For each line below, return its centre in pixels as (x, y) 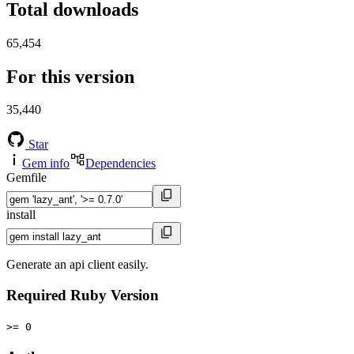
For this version (70, 76)
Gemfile (26, 178)
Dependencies (121, 164)
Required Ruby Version (83, 296)
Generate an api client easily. (77, 265)
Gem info (46, 164)
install (21, 215)
